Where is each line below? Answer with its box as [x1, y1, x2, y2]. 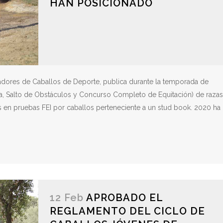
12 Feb [49, 192, 84, 204]
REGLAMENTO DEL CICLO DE [49, 205, 205, 218]
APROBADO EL [86, 192, 163, 204]
